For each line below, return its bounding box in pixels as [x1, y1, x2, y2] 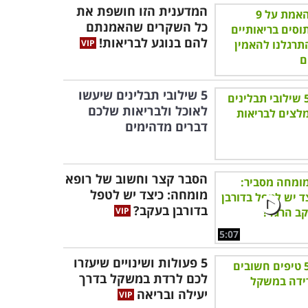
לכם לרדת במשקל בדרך [79, 270, 208, 287]
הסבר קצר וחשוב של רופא [65, 170, 208, 187]
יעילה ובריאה [137, 286, 208, 302]
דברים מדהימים [125, 118, 208, 135]
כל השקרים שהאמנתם [86, 19, 208, 35]
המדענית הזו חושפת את [76, 3, 208, 19]
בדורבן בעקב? [133, 202, 208, 219]
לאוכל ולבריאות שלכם [88, 102, 208, 119]
